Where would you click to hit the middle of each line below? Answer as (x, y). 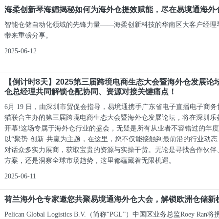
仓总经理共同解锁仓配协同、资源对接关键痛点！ (91, 92)
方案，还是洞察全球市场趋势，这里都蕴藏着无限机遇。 (90, 161)
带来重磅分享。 (29, 35)
